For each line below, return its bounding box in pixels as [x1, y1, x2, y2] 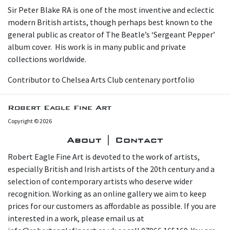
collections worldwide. [8, 53, 86, 64]
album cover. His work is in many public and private [8, 41, 186, 52]
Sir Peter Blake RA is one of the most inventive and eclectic [8, 4, 214, 15]
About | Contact [67, 134, 163, 145]
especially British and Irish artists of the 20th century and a [8, 163, 215, 174]
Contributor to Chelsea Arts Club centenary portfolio [8, 74, 195, 85]
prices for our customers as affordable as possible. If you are [8, 200, 216, 211]
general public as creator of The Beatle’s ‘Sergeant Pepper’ [8, 29, 215, 40]
